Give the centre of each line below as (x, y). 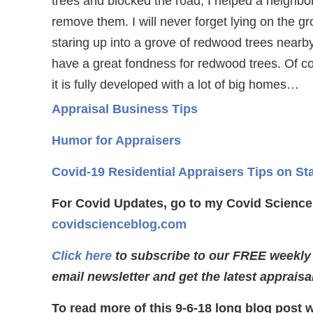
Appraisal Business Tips (125, 109)
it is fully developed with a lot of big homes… (175, 85)
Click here (82, 256)
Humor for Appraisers (116, 140)
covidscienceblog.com (119, 224)
